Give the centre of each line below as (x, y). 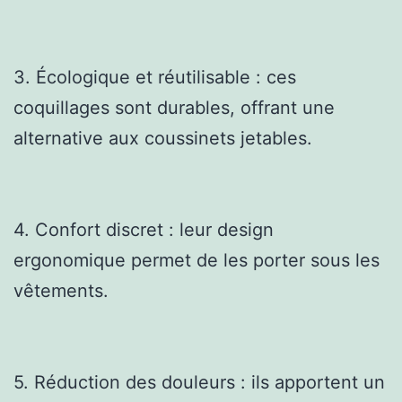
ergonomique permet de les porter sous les (197, 260)
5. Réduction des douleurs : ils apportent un (199, 382)
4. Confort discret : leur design (144, 229)
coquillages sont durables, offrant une (174, 107)
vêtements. (61, 290)
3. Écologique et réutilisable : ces (155, 77)
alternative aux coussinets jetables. (163, 138)
